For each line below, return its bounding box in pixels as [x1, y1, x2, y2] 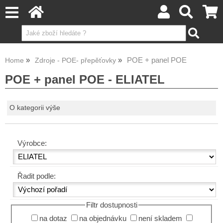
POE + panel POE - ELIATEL [5, 73, 165, 86]
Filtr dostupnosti [86, 201, 137, 210]
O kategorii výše [9, 104, 61, 112]
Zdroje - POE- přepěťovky [35, 57, 116, 64]
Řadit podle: [17, 172, 56, 181]
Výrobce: [17, 139, 47, 148]
